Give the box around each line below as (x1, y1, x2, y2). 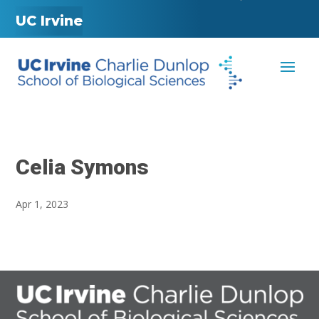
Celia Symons (16, 155, 150, 180)
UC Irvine (16, 12, 83, 29)
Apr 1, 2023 (16, 197, 69, 211)
